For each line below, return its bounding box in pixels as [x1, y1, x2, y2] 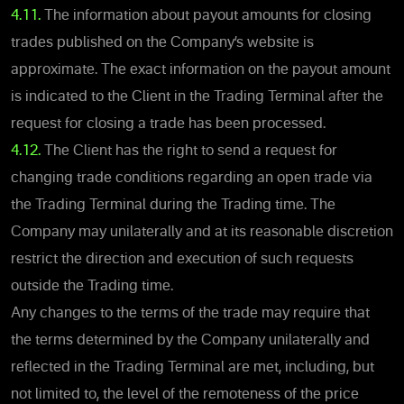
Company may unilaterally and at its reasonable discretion [11, 225, 393, 240]
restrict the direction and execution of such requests [11, 252, 353, 267]
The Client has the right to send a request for [41, 143, 337, 159]
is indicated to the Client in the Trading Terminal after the [11, 89, 383, 105]
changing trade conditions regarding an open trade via [11, 170, 372, 186]
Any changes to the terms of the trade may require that [11, 306, 370, 321]
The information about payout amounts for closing [41, 8, 372, 23]
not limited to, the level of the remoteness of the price [11, 387, 359, 402]
